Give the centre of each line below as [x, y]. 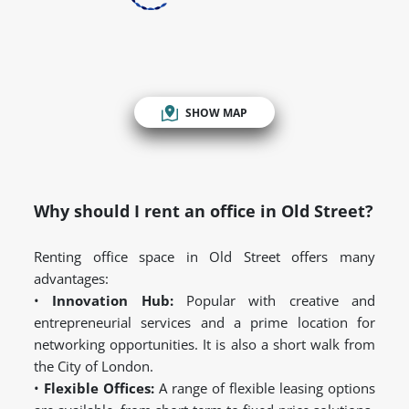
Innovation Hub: [113, 301]
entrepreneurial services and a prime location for [204, 323]
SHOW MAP [216, 112]
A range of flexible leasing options [265, 388]
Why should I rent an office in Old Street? [204, 211]
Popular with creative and [274, 301]
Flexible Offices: [99, 388]
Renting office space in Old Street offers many [204, 257]
